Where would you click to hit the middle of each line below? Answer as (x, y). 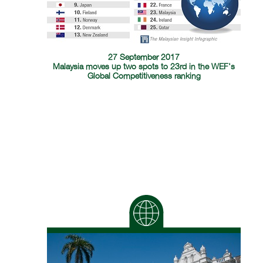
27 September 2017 (144, 58)
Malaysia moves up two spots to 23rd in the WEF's (144, 67)
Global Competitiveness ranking (144, 76)
